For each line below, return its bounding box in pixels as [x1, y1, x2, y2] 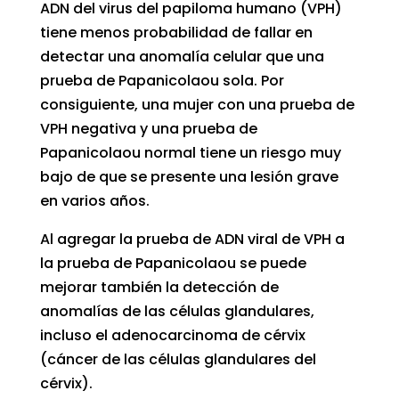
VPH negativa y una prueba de [39, 118, 257, 140]
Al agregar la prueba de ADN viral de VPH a [39, 229, 345, 250]
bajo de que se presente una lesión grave [39, 167, 338, 188]
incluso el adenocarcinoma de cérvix [39, 325, 305, 346]
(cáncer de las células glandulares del [39, 349, 316, 370]
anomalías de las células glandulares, [39, 301, 314, 322]
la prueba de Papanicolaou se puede [39, 253, 306, 274]
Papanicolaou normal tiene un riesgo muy [39, 142, 341, 164]
